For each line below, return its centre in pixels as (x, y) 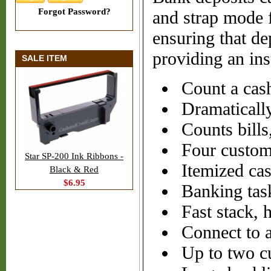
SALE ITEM (44, 58)
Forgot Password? (74, 11)
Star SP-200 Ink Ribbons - (74, 156)
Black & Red (74, 170)
